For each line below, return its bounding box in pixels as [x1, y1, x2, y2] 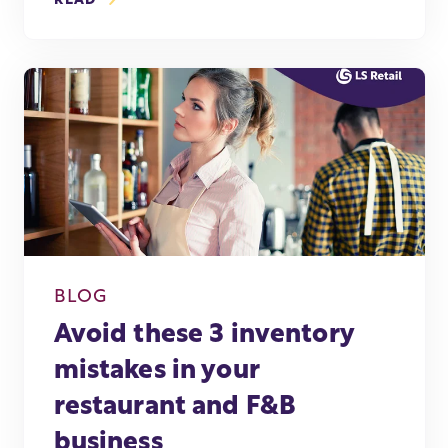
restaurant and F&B [53, 394, 297, 422]
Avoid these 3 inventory [53, 322, 354, 350]
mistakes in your [53, 358, 260, 386]
